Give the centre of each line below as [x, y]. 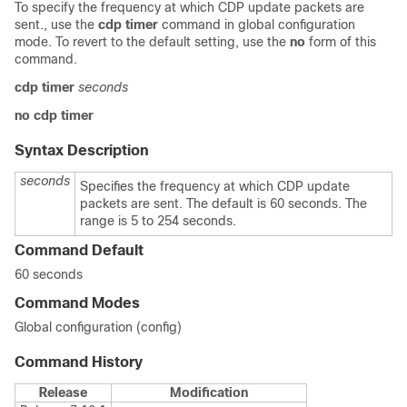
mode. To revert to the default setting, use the [152, 42]
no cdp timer [54, 115]
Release [63, 392]
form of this [341, 42]
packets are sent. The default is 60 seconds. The [223, 203]
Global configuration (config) [98, 327]
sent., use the [56, 25]
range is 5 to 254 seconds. [158, 221]
